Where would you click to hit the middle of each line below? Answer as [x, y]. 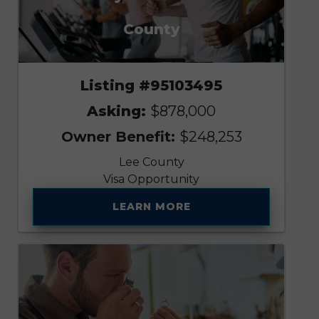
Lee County [151, 162]
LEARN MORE [151, 207]
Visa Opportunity [152, 179]
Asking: [119, 111]
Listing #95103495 [152, 86]
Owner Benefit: [120, 137]
